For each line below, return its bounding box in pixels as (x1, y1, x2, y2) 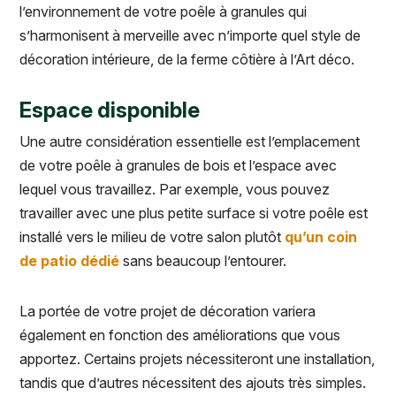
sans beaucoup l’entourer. (119, 252, 290, 270)
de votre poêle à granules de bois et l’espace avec (19, 156, 337, 175)
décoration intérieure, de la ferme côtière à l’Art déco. (19, 50, 358, 69)
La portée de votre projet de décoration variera (19, 302, 316, 321)
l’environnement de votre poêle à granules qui (19, 3, 307, 21)
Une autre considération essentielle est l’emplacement (19, 133, 360, 151)
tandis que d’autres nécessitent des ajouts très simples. (19, 374, 369, 392)
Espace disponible (19, 97, 200, 124)
